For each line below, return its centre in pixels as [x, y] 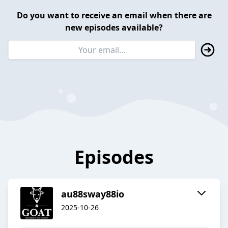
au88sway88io [93, 194]
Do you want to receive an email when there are [114, 15]
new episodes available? [114, 27]
